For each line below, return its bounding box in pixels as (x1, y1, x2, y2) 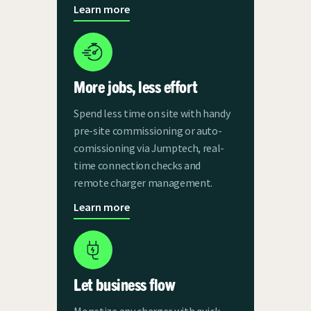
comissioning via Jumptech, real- (74, 140, 225, 155)
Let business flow (74, 273, 175, 294)
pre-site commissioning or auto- (74, 123, 222, 137)
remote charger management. (74, 175, 215, 190)
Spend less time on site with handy (74, 106, 230, 120)
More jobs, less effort (74, 75, 198, 96)
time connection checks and (74, 158, 201, 172)
